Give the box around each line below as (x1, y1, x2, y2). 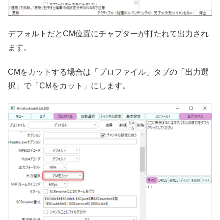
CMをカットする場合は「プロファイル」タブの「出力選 (8, 67, 209, 76)
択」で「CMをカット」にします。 (8, 81, 130, 90)
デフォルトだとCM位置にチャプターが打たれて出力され (8, 29, 209, 38)
